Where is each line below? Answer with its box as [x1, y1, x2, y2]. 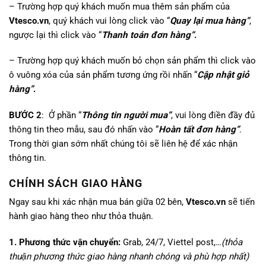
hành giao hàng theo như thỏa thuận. [9, 210, 153, 221]
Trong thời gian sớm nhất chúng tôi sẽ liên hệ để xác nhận [9, 138, 237, 150]
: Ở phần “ [42, 110, 81, 121]
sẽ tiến [226, 196, 255, 207]
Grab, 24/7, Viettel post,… [121, 236, 221, 248]
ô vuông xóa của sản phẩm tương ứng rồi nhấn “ [9, 69, 197, 81]
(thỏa [221, 236, 242, 248]
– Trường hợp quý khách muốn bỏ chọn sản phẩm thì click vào [9, 55, 256, 66]
